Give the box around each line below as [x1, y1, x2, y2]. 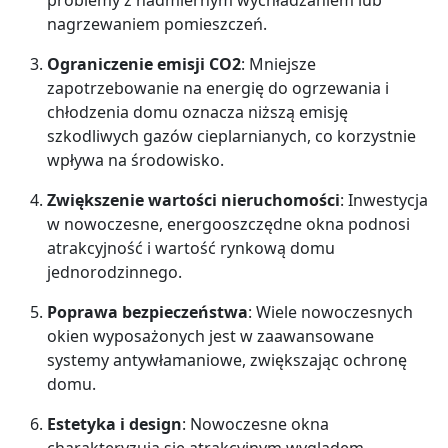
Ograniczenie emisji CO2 [47, 52, 241, 75]
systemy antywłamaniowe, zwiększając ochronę [47, 348, 407, 371]
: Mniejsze [241, 52, 316, 75]
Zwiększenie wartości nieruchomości [47, 188, 340, 211]
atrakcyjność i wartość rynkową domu [47, 236, 335, 259]
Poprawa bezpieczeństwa [47, 300, 248, 323]
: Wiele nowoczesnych [248, 300, 413, 323]
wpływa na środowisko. [47, 148, 224, 171]
